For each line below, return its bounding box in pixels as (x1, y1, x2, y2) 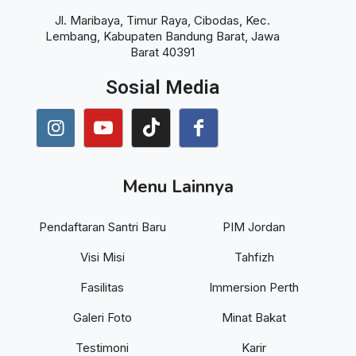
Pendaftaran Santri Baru (38, 219, 166, 234)
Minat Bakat (222, 309, 286, 325)
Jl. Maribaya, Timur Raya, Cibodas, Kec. (55, 12, 271, 28)
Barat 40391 (130, 44, 195, 60)
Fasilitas (80, 279, 124, 295)
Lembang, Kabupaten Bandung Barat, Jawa (45, 28, 281, 44)
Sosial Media (106, 75, 220, 99)
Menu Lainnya (122, 174, 234, 199)
